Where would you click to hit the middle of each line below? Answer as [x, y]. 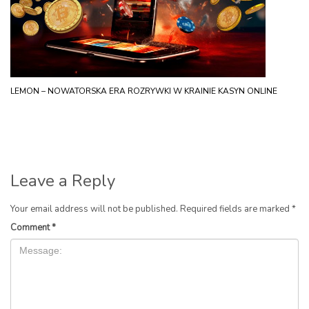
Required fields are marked [236, 209]
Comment [31, 228]
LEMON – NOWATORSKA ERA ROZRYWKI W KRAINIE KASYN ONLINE [144, 91]
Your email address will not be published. [94, 209]
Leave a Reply [63, 181]
